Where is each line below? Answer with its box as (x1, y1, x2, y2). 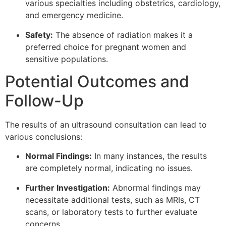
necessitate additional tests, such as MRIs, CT (25, 194, 200, 205)
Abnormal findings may (110, 182, 201, 193)
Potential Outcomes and (5, 72, 189, 92)
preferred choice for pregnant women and (25, 41, 186, 52)
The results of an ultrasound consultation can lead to (5, 120, 207, 130)
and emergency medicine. (25, 10, 123, 21)
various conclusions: (5, 132, 82, 142)
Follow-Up (5, 91, 84, 111)
